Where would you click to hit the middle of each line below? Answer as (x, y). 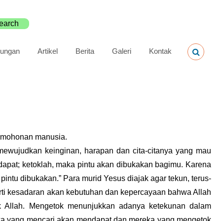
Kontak (161, 51)
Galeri (122, 51)
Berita (85, 51)
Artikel (48, 51)
